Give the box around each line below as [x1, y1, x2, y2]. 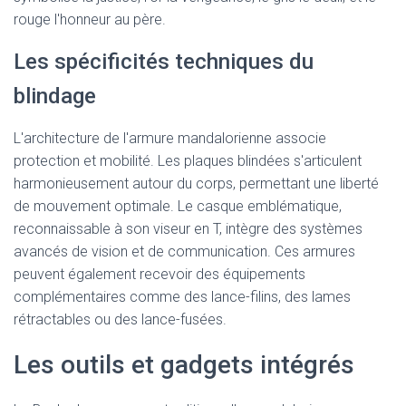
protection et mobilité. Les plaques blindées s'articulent [14, 152, 362, 169]
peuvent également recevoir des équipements [14, 266, 305, 283]
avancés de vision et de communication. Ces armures [14, 243, 355, 260]
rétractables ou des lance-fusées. [14, 311, 227, 328]
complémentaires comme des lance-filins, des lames [14, 288, 351, 305]
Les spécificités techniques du [14, 49, 314, 74]
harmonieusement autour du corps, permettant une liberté [14, 175, 379, 192]
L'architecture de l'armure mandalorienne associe [14, 130, 326, 147]
